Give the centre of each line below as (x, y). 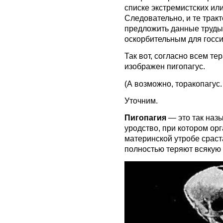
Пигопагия (145, 118)
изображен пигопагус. (165, 66)
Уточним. (141, 100)
